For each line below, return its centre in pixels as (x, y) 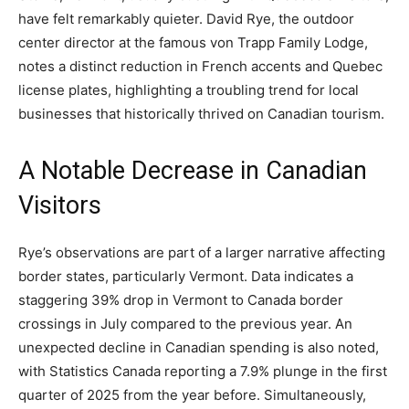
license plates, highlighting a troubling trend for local (189, 90)
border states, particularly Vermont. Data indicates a (186, 277)
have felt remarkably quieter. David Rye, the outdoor (186, 19)
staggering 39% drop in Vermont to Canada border (181, 300)
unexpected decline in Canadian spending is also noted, (199, 348)
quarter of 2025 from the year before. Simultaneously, (192, 395)
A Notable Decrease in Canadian (193, 171)
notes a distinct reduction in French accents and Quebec (200, 67)
